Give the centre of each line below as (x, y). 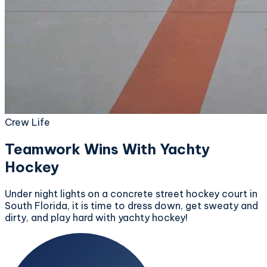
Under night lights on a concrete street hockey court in (131, 193)
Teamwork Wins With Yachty (107, 149)
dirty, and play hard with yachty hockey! (96, 217)
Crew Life (27, 122)
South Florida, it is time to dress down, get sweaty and (131, 205)
